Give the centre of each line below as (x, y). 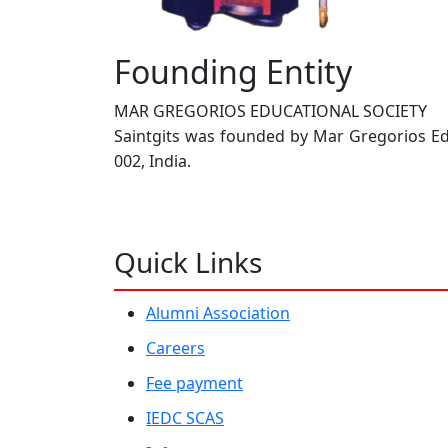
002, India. (152, 160)
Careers (175, 347)
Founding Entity (233, 71)
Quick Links (188, 261)
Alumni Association (218, 312)
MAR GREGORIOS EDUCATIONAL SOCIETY (270, 110)
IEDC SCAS (185, 417)
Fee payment (194, 382)
